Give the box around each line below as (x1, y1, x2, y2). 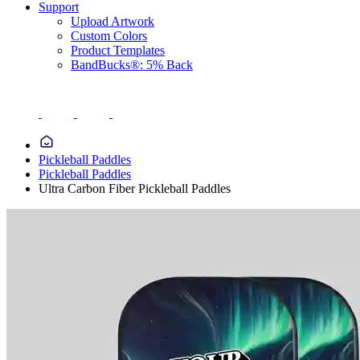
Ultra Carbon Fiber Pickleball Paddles (39, 182, 231, 195)
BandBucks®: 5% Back (71, 58, 193, 72)
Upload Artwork (71, 14, 154, 28)
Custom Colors (71, 29, 147, 43)
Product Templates (71, 43, 165, 57)
